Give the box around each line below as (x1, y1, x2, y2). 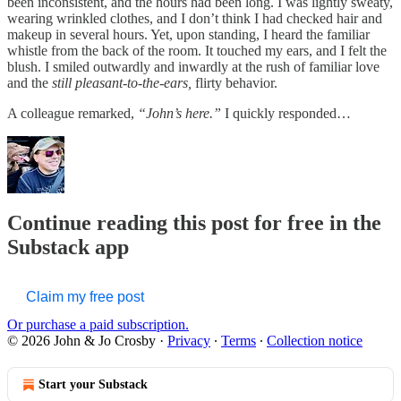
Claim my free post (26, 288, 144, 304)
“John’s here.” (138, 105, 221, 121)
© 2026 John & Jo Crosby (7, 332, 156, 348)
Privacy (167, 332, 210, 348)
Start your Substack (38, 377, 148, 391)
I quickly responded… (221, 105, 351, 121)
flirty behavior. (192, 74, 277, 90)
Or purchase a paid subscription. (7, 316, 189, 332)
